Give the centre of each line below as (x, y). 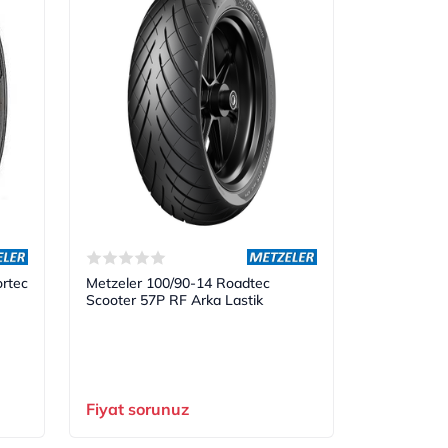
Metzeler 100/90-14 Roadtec (178, 282)
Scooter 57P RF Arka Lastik (175, 299)
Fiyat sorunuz (138, 408)
